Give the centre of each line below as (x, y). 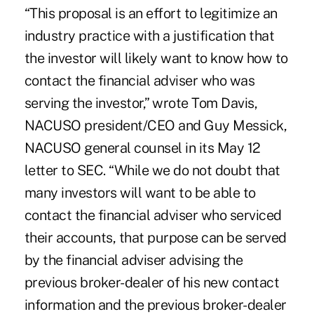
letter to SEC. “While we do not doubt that (152, 170)
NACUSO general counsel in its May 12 (142, 148)
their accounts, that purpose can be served (155, 237)
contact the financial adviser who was (139, 80)
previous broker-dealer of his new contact (152, 282)
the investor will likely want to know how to (156, 58)
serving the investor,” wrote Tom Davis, (141, 103)
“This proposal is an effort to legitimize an (151, 13)
